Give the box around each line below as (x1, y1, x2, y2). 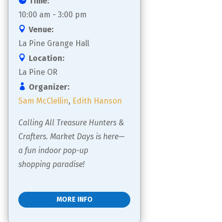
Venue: (29, 25, 54, 35)
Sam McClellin (18, 96, 68, 106)
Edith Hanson (72, 96, 122, 106)
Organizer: (29, 82, 69, 92)
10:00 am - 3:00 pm (18, 10, 87, 20)
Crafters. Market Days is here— (18, 132, 124, 142)
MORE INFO (56, 195, 93, 204)
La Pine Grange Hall (18, 39, 89, 49)
